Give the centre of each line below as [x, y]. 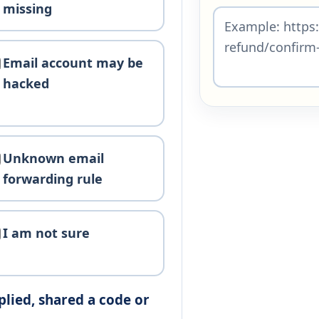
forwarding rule [53, 178]
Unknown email [54, 158]
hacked [26, 83]
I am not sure [47, 232]
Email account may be [73, 62]
